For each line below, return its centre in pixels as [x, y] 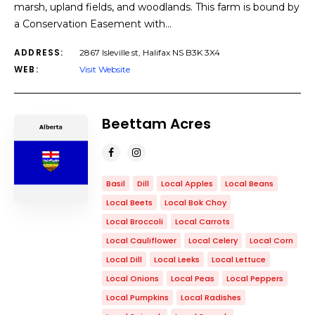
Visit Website [105, 69]
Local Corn [271, 240]
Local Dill [124, 259]
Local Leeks [177, 259]
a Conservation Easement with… [93, 24]
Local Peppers [255, 278]
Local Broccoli [135, 221]
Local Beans [249, 184]
